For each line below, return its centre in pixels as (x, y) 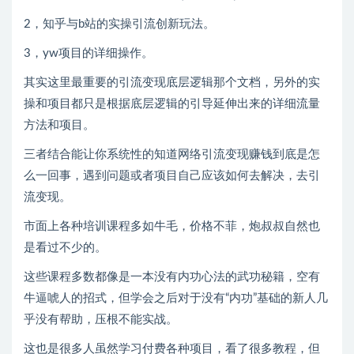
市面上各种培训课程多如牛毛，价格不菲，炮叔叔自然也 (172, 227)
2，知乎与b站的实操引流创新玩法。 (119, 24)
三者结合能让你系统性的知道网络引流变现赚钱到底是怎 (172, 155)
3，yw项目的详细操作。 (88, 54)
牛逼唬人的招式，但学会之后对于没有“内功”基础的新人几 (176, 299)
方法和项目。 (59, 126)
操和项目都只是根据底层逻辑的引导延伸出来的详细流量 (172, 104)
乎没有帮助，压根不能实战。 (101, 320)
